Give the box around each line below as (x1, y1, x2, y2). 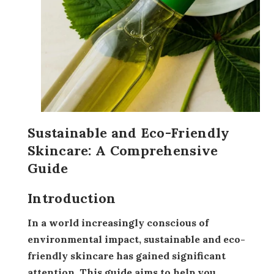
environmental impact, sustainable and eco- (28, 233, 245, 245)
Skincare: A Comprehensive (28, 142, 218, 159)
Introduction (28, 190, 116, 207)
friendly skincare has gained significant (28, 250, 226, 262)
